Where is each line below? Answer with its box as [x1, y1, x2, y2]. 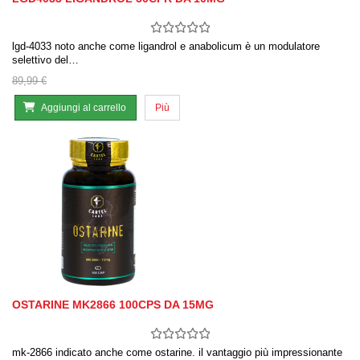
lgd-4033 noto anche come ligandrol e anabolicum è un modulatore [12, 40, 320, 53]
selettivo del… [12, 54, 79, 67]
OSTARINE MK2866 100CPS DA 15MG [12, 298, 214, 312]
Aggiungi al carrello [41, 102, 126, 114]
